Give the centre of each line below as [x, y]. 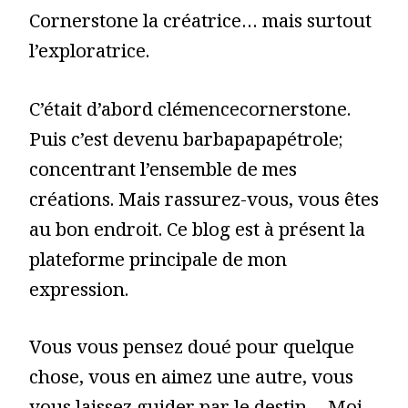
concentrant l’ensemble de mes [163, 173]
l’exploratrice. [89, 55]
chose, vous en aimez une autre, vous [191, 381]
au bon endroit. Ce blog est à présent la [197, 233]
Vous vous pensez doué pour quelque [192, 351]
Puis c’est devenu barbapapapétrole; [186, 143]
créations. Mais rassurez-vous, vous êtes [204, 203]
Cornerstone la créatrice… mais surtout [200, 25]
